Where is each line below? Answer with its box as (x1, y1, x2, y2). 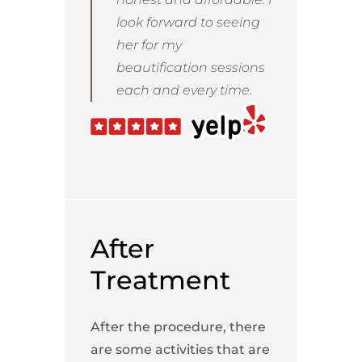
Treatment (90, 264, 230, 297)
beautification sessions (116, 60, 265, 76)
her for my (116, 37, 182, 53)
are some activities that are (90, 342, 270, 358)
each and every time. (116, 82, 252, 99)
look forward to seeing (116, 15, 260, 31)
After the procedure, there (90, 319, 266, 335)
